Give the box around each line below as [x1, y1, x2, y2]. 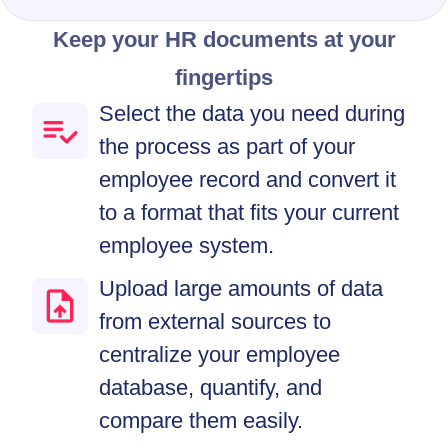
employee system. [99, 233, 274, 259]
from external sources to [99, 309, 331, 335]
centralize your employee [99, 342, 340, 368]
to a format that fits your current [99, 200, 399, 226]
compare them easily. [99, 408, 303, 434]
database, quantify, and [99, 375, 322, 401]
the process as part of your [99, 134, 355, 160]
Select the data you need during [99, 101, 405, 127]
